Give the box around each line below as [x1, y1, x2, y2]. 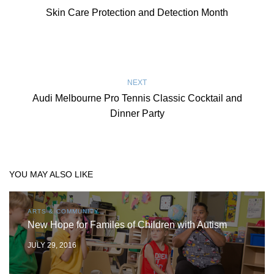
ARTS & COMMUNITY [28, 208, 99, 215]
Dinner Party [109, 108, 165, 119]
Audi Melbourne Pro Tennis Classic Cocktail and [32, 93, 242, 104]
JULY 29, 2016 [28, 241, 76, 250]
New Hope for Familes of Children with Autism [28, 220, 227, 231]
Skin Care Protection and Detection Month [46, 7, 228, 18]
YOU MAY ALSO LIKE [9, 169, 93, 180]
